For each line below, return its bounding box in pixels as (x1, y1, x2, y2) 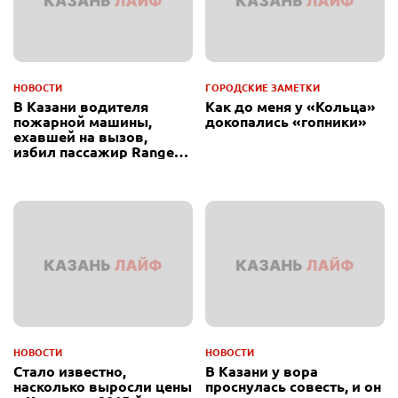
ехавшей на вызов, (13, 127, 147, 147)
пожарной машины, (13, 112, 152, 131)
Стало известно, (13, 361, 126, 380)
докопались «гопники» (205, 112, 367, 131)
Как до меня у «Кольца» (205, 97, 376, 116)
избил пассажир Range (13, 142, 174, 162)
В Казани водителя (13, 97, 148, 116)
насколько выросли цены (13, 376, 192, 395)
